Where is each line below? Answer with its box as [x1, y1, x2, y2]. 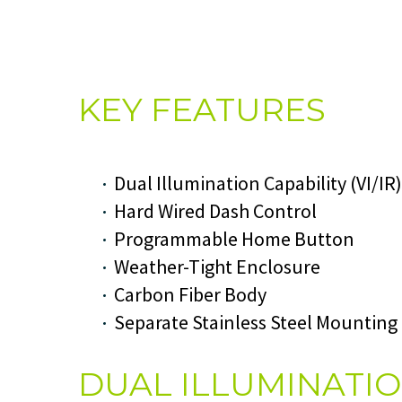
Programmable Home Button [114, 225, 354, 251]
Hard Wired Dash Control [114, 197, 317, 223]
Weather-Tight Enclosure [114, 253, 320, 279]
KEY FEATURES [78, 89, 326, 129]
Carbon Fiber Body [114, 281, 267, 307]
